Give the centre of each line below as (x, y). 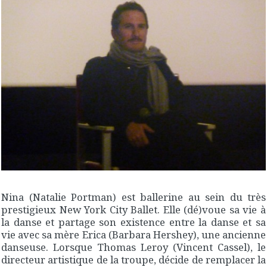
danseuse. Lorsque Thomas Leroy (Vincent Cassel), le (133, 247)
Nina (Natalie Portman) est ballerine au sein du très (133, 197)
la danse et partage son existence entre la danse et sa (133, 222)
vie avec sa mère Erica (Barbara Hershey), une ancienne (133, 234)
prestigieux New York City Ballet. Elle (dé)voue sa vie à (133, 209)
